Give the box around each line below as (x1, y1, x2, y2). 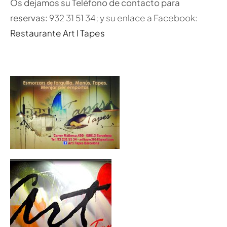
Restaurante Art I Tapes (10, 27, 105, 39)
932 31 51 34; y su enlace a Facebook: (49, 12, 198, 23)
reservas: (10, 12, 49, 23)
